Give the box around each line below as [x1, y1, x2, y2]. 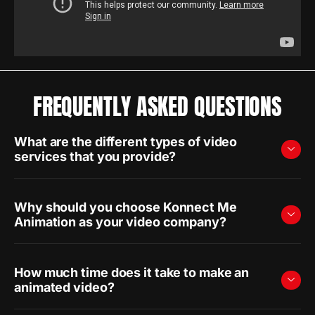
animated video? [14, 280, 115, 295]
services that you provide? [14, 149, 176, 164]
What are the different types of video [14, 134, 238, 149]
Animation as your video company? [14, 214, 226, 229]
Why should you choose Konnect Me [14, 200, 237, 214]
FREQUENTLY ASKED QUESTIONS [32, 89, 283, 124]
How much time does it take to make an [14, 265, 250, 280]
